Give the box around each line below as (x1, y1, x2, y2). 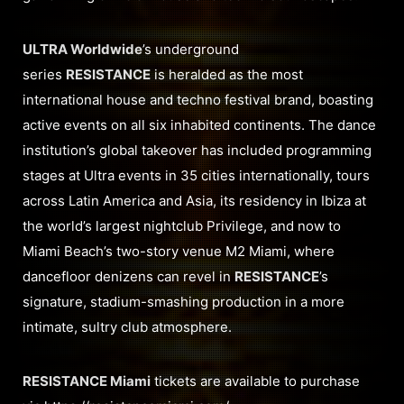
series (23, 66, 66, 84)
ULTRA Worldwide (23, 41, 142, 59)
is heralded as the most (151, 66, 303, 84)
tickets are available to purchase (151, 372, 360, 390)
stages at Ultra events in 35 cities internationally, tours (23, 167, 370, 185)
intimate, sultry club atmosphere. (23, 318, 232, 336)
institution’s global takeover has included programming (23, 142, 372, 160)
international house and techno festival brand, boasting (23, 91, 373, 109)
